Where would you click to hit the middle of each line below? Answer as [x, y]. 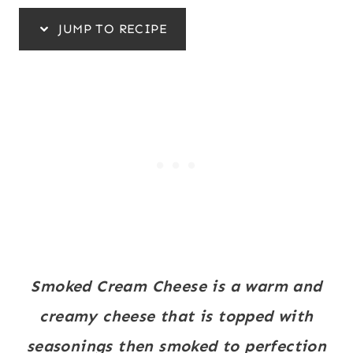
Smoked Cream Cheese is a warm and [176, 286]
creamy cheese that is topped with [176, 316]
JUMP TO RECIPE [111, 28]
